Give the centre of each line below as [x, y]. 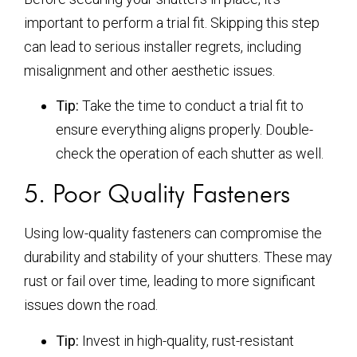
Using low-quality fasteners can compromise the [173, 233]
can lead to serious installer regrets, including [163, 46]
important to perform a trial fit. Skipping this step [172, 22]
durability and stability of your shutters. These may [178, 257]
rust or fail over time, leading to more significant [170, 281]
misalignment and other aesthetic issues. [149, 70]
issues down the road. [91, 305]
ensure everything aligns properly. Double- [184, 130]
